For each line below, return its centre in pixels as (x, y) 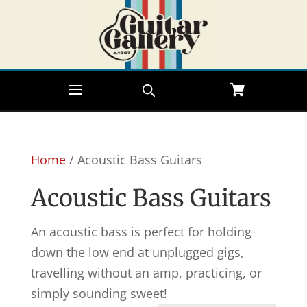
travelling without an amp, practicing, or (146, 273)
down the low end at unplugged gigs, (137, 252)
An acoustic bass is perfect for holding (141, 232)
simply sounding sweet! (99, 293)
